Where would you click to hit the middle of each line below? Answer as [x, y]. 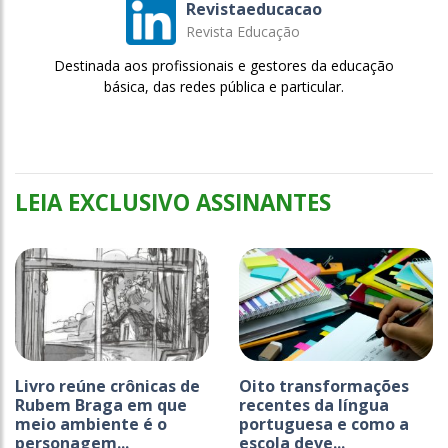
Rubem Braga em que [101, 404]
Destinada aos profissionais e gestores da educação [224, 65]
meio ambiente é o [91, 423]
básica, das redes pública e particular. [224, 86]
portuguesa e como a [324, 423]
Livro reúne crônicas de [107, 385]
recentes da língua [314, 404]
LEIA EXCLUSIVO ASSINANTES [173, 202]
